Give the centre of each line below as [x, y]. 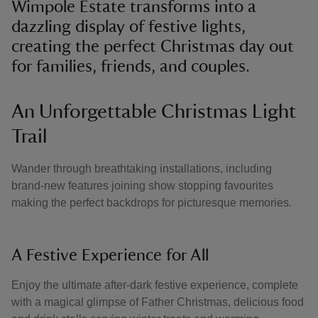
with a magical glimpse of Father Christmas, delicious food [158, 302]
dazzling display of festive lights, [128, 27]
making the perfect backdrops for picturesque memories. [152, 203]
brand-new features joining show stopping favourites [142, 186]
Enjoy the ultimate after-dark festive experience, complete [155, 285]
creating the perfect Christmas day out [153, 47]
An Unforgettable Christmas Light [154, 111]
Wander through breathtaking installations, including [142, 169]
